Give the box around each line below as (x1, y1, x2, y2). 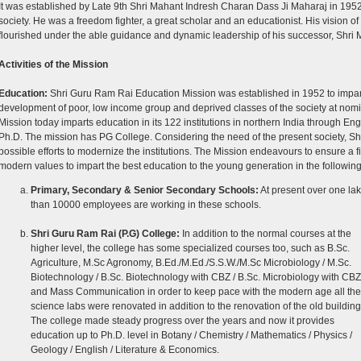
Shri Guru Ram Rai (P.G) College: (30, 228, 180, 239)
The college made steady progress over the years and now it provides (30, 315, 334, 326)
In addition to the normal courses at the (179, 228, 351, 239)
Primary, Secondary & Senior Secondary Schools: (30, 185, 259, 196)
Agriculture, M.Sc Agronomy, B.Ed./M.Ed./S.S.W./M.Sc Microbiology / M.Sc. (30, 257, 351, 268)
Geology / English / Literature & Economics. (30, 344, 219, 355)
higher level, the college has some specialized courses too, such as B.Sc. (30, 243, 350, 254)
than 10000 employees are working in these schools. (30, 199, 261, 210)
